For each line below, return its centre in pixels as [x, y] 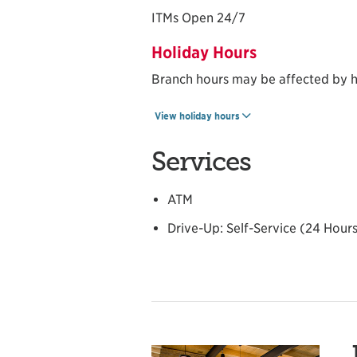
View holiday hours [197, 116]
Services [201, 161]
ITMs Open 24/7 [198, 18]
